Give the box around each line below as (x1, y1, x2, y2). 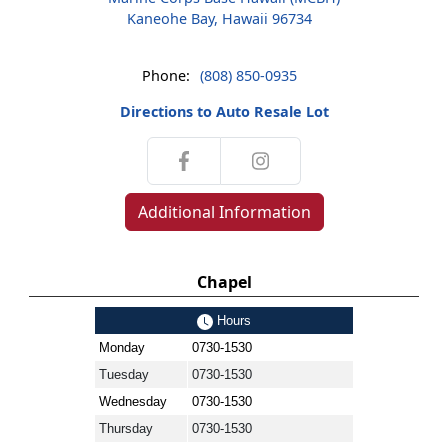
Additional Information (137, 201, 311, 223)
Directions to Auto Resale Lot (119, 102, 329, 121)
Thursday (99, 421, 153, 436)
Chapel (196, 271, 252, 293)
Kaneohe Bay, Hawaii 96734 (126, 9, 312, 28)
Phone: (141, 66, 190, 85)
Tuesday (99, 367, 149, 382)
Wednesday (99, 394, 167, 409)
